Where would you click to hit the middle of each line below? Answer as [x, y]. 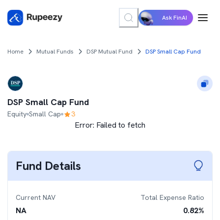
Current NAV [36, 197]
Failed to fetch [121, 125]
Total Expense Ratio [172, 197]
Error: [85, 125]
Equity [17, 114]
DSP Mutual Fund [110, 52]
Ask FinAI [175, 18]
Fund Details [48, 166]
